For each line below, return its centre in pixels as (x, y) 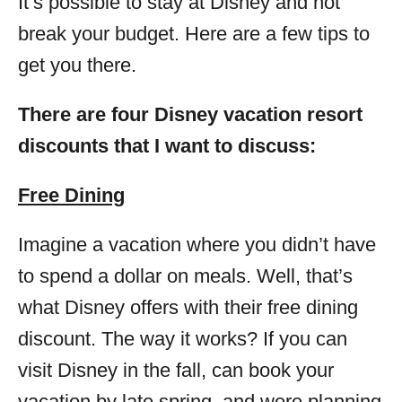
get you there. (77, 65)
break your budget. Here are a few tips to (194, 34)
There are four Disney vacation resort (190, 114)
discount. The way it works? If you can (183, 339)
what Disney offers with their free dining (188, 307)
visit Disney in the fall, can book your (176, 370)
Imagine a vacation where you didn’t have (197, 245)
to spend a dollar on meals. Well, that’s (185, 276)
